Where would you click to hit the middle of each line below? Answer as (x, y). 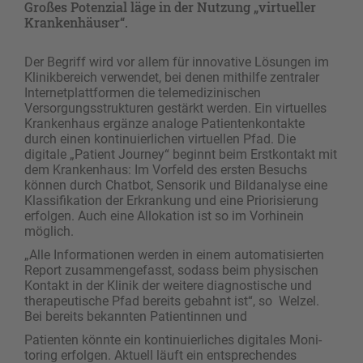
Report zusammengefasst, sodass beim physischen (171, 271)
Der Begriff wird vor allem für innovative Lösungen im (177, 62)
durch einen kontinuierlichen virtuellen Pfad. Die (160, 139)
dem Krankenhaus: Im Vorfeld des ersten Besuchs (166, 170)
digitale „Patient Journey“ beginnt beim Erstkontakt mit (181, 155)
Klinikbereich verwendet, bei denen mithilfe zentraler (172, 78)
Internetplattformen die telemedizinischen (143, 93)
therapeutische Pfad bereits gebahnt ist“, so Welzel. (172, 301)
